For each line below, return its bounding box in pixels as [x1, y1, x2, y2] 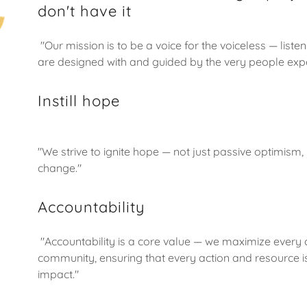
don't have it [37, 1, 132, 21]
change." [37, 161, 82, 175]
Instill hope [37, 91, 120, 110]
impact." [37, 267, 82, 281]
